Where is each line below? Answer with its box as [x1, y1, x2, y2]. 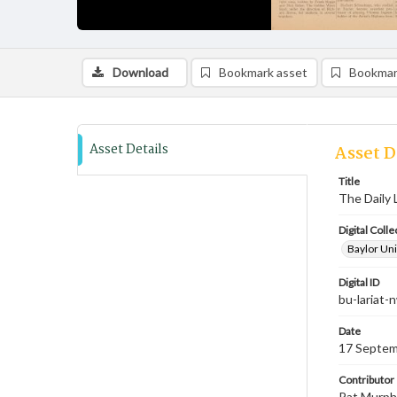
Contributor [339, 373, 394, 386]
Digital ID [339, 276, 379, 289]
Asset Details [90, 139, 168, 160]
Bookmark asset [219, 65, 307, 80]
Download [113, 65, 168, 80]
